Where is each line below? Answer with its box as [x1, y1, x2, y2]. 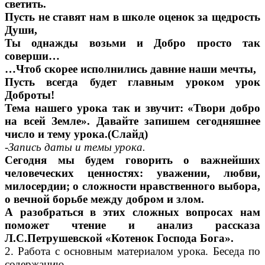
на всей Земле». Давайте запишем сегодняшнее [5, 115, 260, 128]
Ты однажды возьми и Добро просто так [5, 37, 260, 50]
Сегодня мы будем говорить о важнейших [5, 154, 260, 167]
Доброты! [5, 89, 54, 102]
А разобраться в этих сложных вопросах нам [5, 206, 260, 219]
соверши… [5, 50, 60, 63]
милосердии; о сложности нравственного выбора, [5, 180, 260, 193]
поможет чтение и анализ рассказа [5, 219, 260, 232]
